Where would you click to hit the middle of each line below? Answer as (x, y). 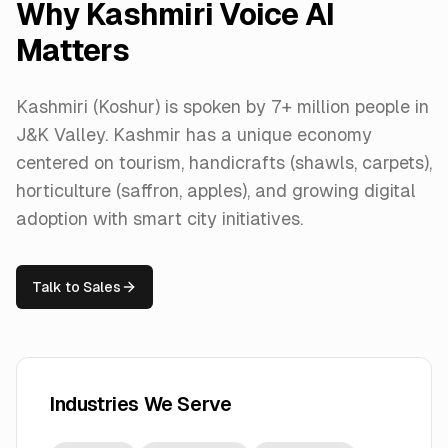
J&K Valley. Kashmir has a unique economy (194, 134)
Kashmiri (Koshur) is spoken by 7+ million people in (222, 106)
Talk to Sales (76, 287)
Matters (72, 50)
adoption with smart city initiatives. (159, 218)
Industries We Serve (140, 404)
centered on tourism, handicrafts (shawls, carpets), (224, 162)
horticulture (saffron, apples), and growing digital (216, 190)
